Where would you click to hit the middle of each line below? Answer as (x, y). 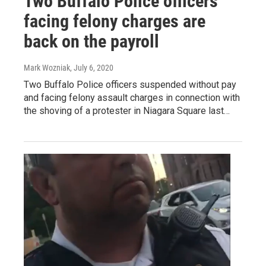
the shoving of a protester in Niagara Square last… (127, 110)
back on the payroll (91, 41)
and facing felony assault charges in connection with (132, 97)
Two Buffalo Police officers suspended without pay (130, 84)
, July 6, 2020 (92, 67)
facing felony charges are (115, 21)
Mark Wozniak (47, 67)
